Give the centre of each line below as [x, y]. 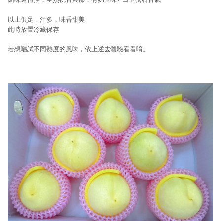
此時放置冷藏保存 [34, 29]
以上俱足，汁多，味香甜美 [46, 19]
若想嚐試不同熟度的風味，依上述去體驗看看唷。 [78, 49]
